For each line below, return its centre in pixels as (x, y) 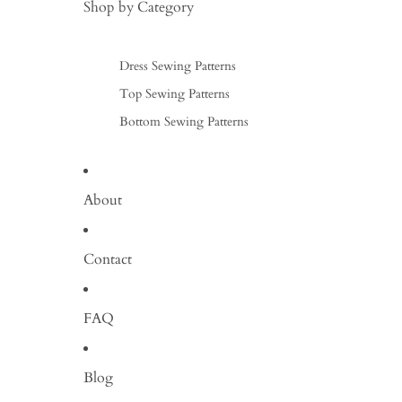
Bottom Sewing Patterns (184, 122)
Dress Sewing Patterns (177, 66)
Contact (107, 259)
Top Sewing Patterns (174, 94)
